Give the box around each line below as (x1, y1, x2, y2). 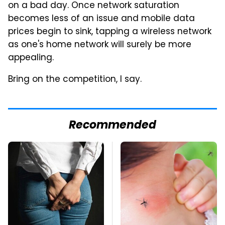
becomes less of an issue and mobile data (8, 12, 195, 26)
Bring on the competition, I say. (8, 72, 142, 87)
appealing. (8, 51, 54, 65)
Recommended (69, 116, 156, 135)
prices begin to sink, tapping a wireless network (8, 25, 211, 39)
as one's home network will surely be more (8, 38, 191, 52)
